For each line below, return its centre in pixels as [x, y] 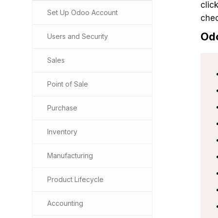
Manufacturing [70, 155]
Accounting [65, 203]
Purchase [62, 108]
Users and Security [78, 36]
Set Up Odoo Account [82, 12]
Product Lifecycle [75, 179]
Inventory [62, 132]
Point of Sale [68, 84]
